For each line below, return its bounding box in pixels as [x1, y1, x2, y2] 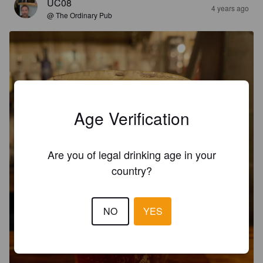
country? [111, 162, 152, 178]
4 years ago [211, 3, 249, 14]
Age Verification [73, 106, 190, 130]
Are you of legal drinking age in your [47, 146, 216, 162]
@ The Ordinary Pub [47, 10, 112, 21]
